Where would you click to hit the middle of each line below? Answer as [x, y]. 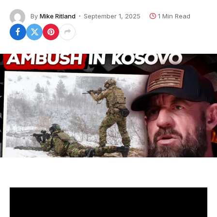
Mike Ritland [58, 16]
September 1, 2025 [112, 16]
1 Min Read [174, 16]
